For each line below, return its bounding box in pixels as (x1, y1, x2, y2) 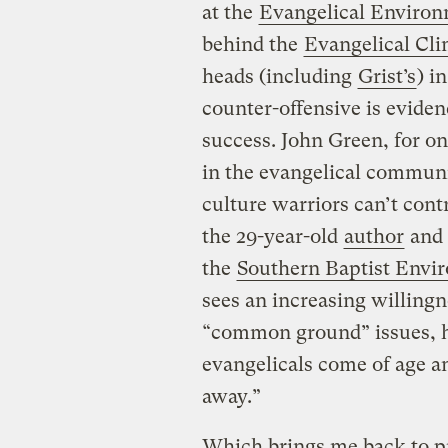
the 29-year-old (201, 224, 343, 248)
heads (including (201, 64, 357, 88)
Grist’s (357, 64, 416, 88)
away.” (201, 384, 261, 408)
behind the (201, 32, 303, 56)
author (343, 224, 404, 248)
